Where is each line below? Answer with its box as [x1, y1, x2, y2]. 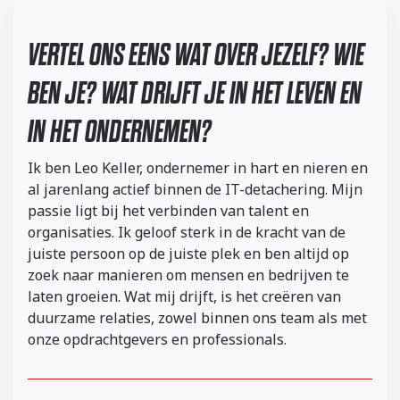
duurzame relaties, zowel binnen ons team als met [28, 307, 367, 328]
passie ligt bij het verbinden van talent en [28, 200, 309, 221]
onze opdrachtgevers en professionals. [28, 329, 287, 349]
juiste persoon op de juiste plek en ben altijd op [28, 243, 349, 263]
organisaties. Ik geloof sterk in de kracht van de [28, 221, 346, 242]
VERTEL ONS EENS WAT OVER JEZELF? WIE [28, 37, 364, 71]
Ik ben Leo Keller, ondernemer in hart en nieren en [28, 157, 368, 178]
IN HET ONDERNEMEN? [28, 113, 212, 148]
